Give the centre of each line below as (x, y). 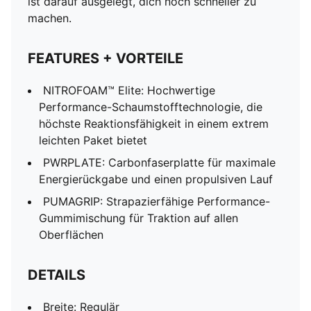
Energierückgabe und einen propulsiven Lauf (156, 179)
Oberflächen (71, 235)
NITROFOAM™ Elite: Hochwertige (129, 90)
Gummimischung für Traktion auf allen (138, 218)
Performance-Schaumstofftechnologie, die (151, 107)
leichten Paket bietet (93, 140)
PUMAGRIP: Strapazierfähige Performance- (157, 201)
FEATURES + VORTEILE (106, 58)
